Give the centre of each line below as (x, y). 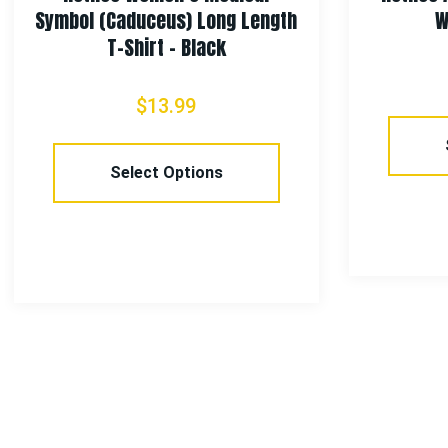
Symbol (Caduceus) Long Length (166, 20)
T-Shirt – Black (166, 47)
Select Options (166, 172)
